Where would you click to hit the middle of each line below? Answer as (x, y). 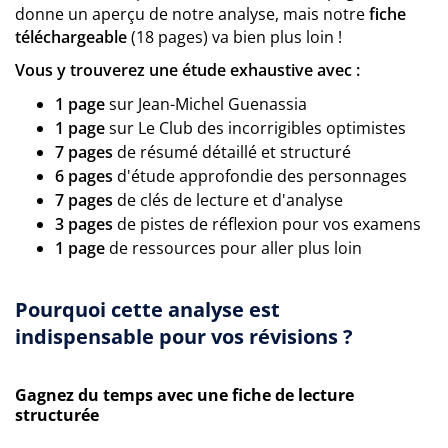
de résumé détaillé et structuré (232, 152)
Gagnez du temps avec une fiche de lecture (184, 395)
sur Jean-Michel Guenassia (206, 104)
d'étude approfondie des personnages (260, 176)
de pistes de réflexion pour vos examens (267, 224)
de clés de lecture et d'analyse (228, 200)
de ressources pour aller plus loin (233, 248)
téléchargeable (71, 37)
